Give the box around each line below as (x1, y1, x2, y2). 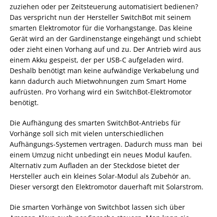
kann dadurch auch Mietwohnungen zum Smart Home (10, 76, 186, 86)
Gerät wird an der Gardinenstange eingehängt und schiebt (10, 33, 201, 43)
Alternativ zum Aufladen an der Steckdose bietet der (10, 160, 180, 170)
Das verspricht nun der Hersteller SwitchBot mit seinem (10, 12, 191, 22)
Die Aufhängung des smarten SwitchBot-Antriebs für (10, 118, 181, 127)
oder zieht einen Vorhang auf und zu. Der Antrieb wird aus (10, 44, 201, 54)
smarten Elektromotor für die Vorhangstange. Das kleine (10, 23, 192, 32)
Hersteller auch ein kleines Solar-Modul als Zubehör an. (10, 171, 191, 181)
